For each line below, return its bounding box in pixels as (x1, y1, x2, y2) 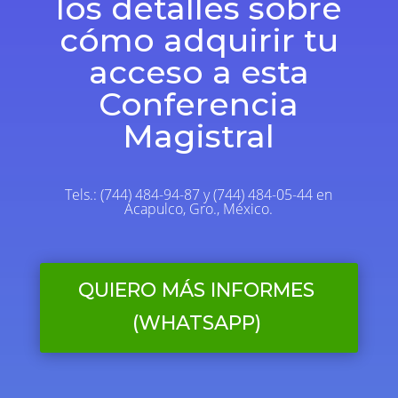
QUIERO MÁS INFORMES (78, 278, 315, 303)
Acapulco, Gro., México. (124, 199, 274, 219)
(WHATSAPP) (131, 311, 261, 336)
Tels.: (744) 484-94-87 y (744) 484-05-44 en (65, 185, 333, 205)
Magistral (123, 116, 275, 156)
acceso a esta (88, 52, 309, 92)
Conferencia (99, 84, 299, 124)
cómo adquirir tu (59, 20, 338, 60)
